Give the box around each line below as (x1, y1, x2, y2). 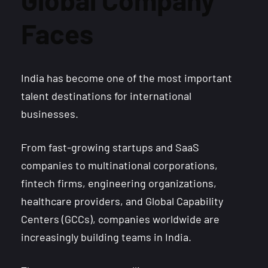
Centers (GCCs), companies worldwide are (21, 212, 220, 226)
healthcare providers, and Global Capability (21, 194, 223, 208)
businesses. (21, 107, 78, 121)
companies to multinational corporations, (21, 159, 218, 172)
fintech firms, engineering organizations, (21, 176, 217, 190)
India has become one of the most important (21, 71, 232, 85)
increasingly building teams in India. (21, 230, 191, 244)
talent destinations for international (21, 89, 191, 103)
